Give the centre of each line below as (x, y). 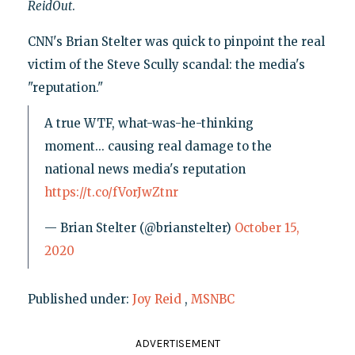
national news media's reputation (145, 169)
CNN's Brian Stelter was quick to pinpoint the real (176, 41)
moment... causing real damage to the (158, 146)
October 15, (267, 227)
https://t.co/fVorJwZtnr (111, 192)
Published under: (80, 299)
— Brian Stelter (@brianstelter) (139, 227)
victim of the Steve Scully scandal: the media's (166, 64)
